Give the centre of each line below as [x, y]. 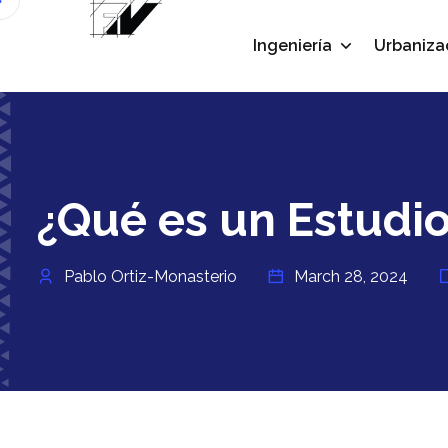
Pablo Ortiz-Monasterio [148, 276]
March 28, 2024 [349, 276]
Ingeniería [292, 45]
